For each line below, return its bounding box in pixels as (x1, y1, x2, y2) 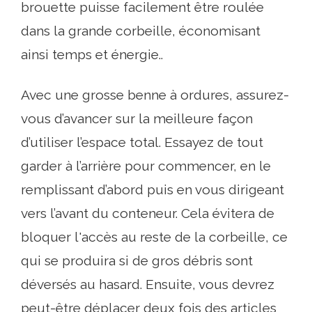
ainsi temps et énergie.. (21, 47, 163, 63)
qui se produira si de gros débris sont (21, 253, 253, 269)
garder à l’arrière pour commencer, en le (21, 158, 271, 174)
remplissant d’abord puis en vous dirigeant (21, 182, 284, 198)
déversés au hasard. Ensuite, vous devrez (21, 276, 274, 292)
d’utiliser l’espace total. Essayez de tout (21, 134, 263, 150)
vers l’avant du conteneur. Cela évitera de (21, 205, 274, 221)
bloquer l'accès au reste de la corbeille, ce (21, 229, 288, 245)
